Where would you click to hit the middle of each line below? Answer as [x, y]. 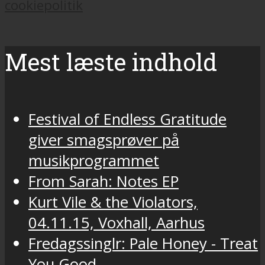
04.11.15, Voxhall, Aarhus [117, 222]
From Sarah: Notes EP [104, 181]
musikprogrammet [94, 160]
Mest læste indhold [111, 62]
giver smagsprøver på [104, 140]
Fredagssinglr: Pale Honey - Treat [143, 243]
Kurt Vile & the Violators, [113, 202]
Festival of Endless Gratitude [127, 119]
